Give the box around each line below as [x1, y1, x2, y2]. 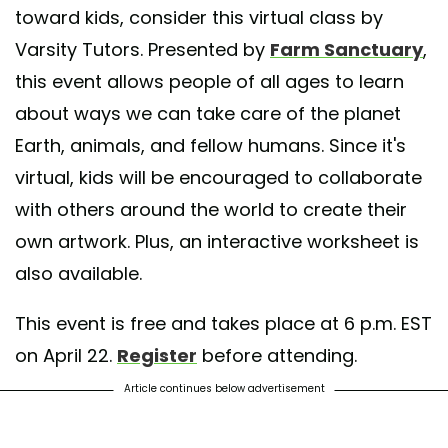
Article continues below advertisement [123, 380, 325, 396]
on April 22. [15, 342, 117, 368]
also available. [15, 260, 142, 286]
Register [117, 342, 197, 368]
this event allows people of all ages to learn [15, 68, 404, 94]
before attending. [197, 342, 357, 368]
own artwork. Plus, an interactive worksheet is [15, 228, 419, 254]
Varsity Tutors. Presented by [15, 36, 270, 62]
